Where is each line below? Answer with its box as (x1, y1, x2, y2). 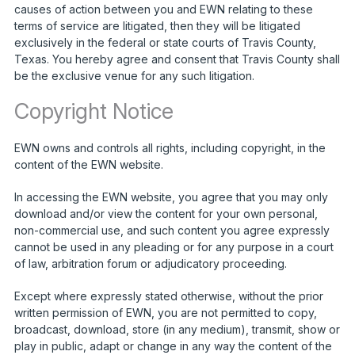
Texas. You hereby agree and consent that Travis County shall (13, 52, 340, 66)
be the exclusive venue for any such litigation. (13, 68, 254, 82)
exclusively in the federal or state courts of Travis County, (13, 35, 316, 49)
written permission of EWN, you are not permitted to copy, (13, 305, 317, 319)
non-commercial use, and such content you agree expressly (13, 223, 330, 237)
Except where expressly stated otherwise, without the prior (13, 288, 323, 303)
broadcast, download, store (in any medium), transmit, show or (13, 322, 340, 336)
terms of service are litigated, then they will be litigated (13, 18, 300, 32)
